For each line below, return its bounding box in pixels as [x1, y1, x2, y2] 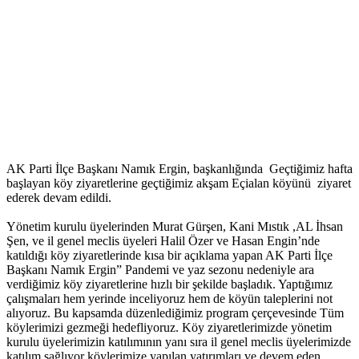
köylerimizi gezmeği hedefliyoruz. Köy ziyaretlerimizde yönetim [6, 321, 332, 335]
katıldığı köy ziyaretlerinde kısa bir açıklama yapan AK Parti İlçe [6, 248, 333, 263]
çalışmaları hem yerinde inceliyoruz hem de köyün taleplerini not [6, 292, 333, 306]
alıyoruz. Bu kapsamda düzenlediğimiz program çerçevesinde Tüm [6, 306, 344, 321]
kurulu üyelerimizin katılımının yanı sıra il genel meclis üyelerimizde [6, 335, 351, 349]
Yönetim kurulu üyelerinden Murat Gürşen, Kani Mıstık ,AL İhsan [6, 220, 343, 234]
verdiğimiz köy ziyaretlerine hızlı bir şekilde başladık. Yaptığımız [6, 277, 333, 292]
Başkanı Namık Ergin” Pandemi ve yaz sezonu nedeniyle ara [6, 263, 314, 277]
